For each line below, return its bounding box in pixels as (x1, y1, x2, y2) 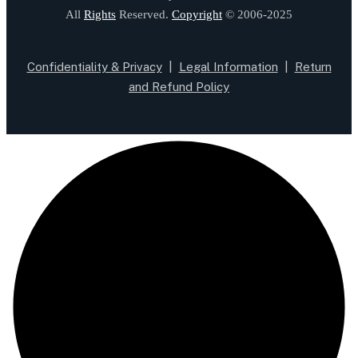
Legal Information (178, 60, 278, 74)
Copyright (172, 8, 222, 22)
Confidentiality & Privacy (26, 60, 162, 74)
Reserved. (116, 8, 172, 22)
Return (294, 60, 332, 74)
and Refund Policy (129, 80, 229, 94)
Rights (84, 8, 116, 22)
